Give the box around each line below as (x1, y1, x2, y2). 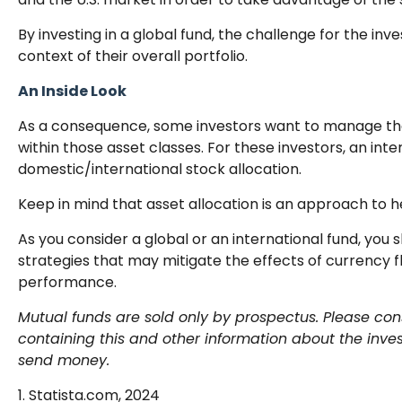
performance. (18, 271, 117, 293)
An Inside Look (18, 80, 127, 101)
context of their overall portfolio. (18, 45, 248, 66)
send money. (18, 349, 109, 371)
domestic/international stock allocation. (18, 158, 301, 179)
